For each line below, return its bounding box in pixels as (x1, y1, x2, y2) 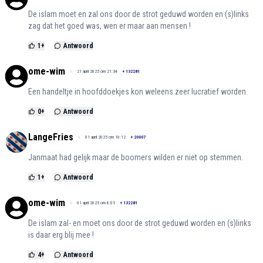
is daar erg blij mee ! (28, 230, 94, 240)
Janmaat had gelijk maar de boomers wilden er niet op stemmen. (28, 152, 243, 162)
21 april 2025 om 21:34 (77, 68, 117, 74)
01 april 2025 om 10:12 (85, 134, 126, 140)
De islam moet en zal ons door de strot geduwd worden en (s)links (28, 9, 249, 19)
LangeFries (28, 131, 73, 143)
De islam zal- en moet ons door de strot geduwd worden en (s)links (28, 218, 251, 228)
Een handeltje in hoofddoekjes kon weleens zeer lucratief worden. (28, 86, 248, 96)
